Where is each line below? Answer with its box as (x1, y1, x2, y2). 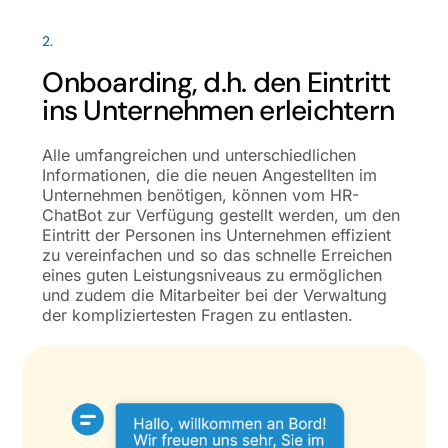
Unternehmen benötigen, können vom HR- (42, 185, 360, 206)
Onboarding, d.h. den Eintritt (42, 64, 391, 102)
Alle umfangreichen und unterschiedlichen (42, 145, 357, 166)
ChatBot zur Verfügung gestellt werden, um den (42, 205, 401, 226)
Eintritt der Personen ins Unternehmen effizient (42, 225, 392, 246)
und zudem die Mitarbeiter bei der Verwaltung (42, 285, 388, 306)
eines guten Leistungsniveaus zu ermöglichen (42, 265, 383, 286)
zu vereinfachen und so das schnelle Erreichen (42, 245, 393, 266)
